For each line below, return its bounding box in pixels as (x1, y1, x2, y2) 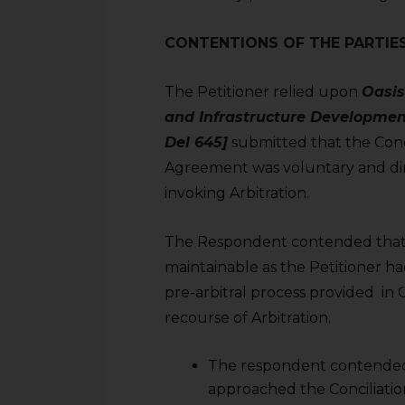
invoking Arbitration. (165, 184, 309, 202)
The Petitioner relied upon (165, 83, 362, 101)
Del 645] (165, 134, 228, 152)
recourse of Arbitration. (165, 309, 331, 327)
